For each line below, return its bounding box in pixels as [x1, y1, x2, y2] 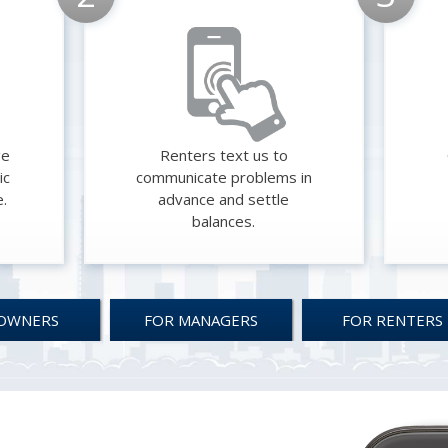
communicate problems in [135, 167, 312, 188]
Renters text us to [159, 145, 288, 166]
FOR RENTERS [341, 310, 443, 331]
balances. [192, 211, 256, 232]
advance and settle [158, 189, 290, 210]
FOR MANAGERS [144, 310, 259, 331]
